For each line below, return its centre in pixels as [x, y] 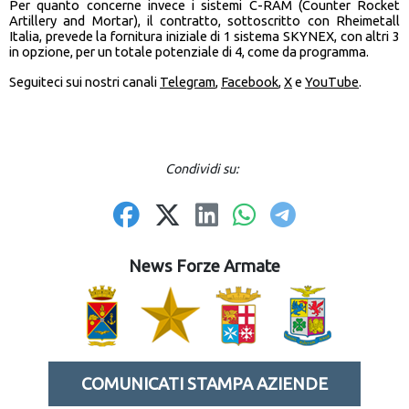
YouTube [332, 82]
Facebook [250, 82]
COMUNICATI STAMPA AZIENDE [204, 384]
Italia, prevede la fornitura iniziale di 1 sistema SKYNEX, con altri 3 [204, 37]
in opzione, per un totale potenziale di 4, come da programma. [189, 52]
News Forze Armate [204, 267]
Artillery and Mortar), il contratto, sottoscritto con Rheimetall [204, 21]
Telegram [188, 82]
